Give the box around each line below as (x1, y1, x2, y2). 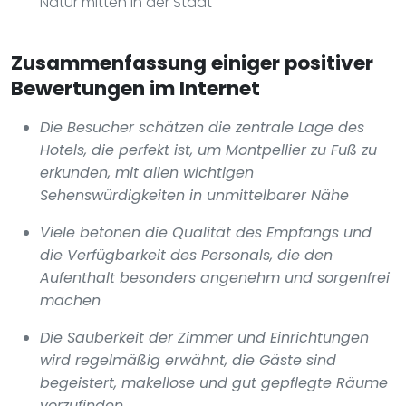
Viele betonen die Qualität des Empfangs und (40, 221, 372, 243)
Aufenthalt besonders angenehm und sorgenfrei (40, 266, 390, 288)
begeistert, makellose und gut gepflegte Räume (40, 372, 388, 393)
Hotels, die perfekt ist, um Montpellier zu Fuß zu (40, 139, 377, 160)
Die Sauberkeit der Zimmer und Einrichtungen (40, 326, 369, 348)
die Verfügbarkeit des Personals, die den (40, 244, 333, 266)
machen (40, 289, 101, 311)
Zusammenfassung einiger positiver (11, 48, 373, 77)
